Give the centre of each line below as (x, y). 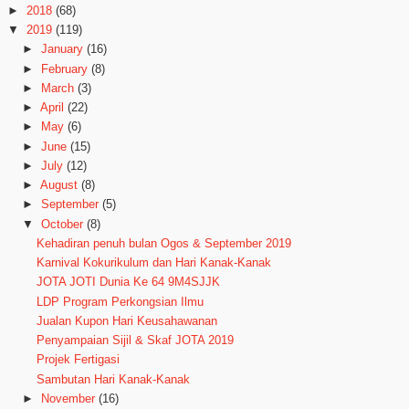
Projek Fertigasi (79, 360)
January (62, 49)
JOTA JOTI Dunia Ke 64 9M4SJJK (129, 282)
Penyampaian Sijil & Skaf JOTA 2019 (136, 341)
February (64, 68)
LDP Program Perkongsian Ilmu (121, 301)
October (62, 224)
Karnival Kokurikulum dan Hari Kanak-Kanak (154, 263)
